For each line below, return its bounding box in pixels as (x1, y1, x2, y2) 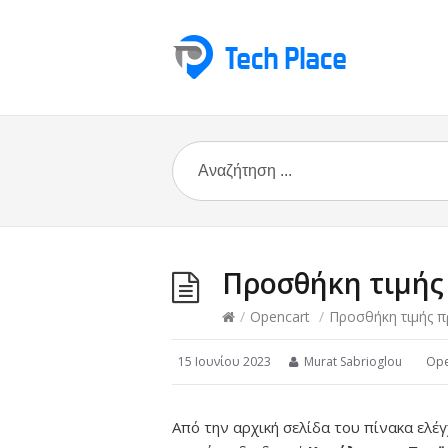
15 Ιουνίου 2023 (178, 353, 271, 370)
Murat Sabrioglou (301, 353, 405, 370)
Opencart (250, 307, 310, 326)
